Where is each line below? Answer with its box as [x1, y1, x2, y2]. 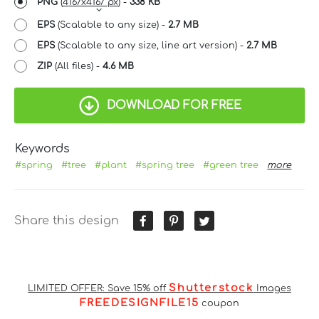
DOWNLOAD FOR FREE [106, 98, 241, 112]
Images [253, 283, 291, 293]
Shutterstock [169, 281, 253, 293]
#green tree [203, 159, 259, 170]
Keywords [15, 142, 70, 155]
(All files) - [52, 61, 103, 71]
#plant [95, 159, 127, 170]
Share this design [14, 214, 119, 227]
